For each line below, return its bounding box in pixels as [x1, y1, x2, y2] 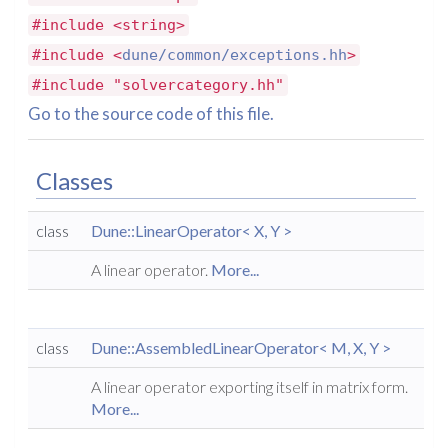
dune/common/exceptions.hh [122, 46, 347, 64]
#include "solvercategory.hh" [32, 76, 284, 94]
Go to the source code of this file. [28, 103, 274, 124]
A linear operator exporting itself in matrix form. [91, 377, 408, 396]
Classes [36, 166, 113, 195]
